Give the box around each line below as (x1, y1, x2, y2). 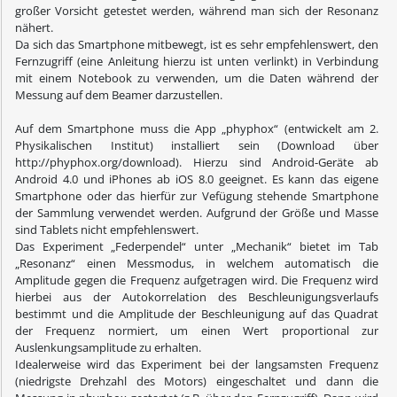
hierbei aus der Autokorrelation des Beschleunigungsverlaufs (15, 289, 378, 306)
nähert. (15, 19, 53, 36)
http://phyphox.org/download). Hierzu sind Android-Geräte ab (15, 154, 378, 171)
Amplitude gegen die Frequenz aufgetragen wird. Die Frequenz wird (15, 272, 378, 289)
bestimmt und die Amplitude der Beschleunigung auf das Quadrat (15, 306, 378, 323)
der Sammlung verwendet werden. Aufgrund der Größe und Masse (15, 205, 378, 222)
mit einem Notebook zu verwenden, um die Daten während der (15, 70, 378, 87)
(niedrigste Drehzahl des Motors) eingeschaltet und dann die (15, 373, 378, 390)
